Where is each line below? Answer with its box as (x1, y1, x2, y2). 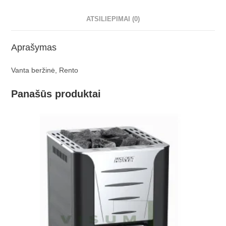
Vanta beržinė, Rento (11, 66, 79, 75)
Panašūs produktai (11, 88, 101, 100)
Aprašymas (11, 42, 57, 53)
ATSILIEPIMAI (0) (86, 16, 140, 23)
